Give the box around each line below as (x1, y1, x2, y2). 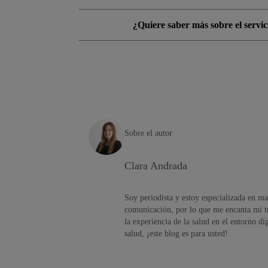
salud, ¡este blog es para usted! (124, 229, 228, 238)
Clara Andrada (124, 159, 187, 172)
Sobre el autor (124, 128, 172, 138)
